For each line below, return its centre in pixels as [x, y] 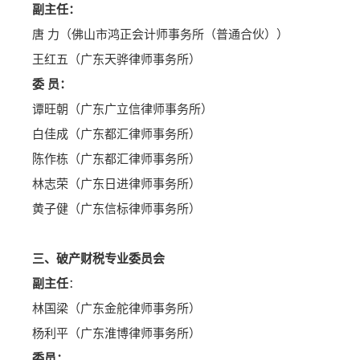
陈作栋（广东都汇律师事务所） [117, 160]
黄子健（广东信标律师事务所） [117, 209]
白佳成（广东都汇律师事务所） [117, 135]
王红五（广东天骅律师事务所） [117, 60]
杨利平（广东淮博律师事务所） [117, 334]
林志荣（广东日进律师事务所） [117, 184]
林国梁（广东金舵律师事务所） [117, 309]
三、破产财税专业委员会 [98, 259]
